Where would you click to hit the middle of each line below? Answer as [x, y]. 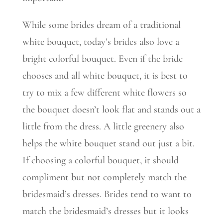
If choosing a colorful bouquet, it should [100, 160]
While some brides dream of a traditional [101, 25]
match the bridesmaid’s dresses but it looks [105, 211]
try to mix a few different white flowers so [104, 93]
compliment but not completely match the [104, 177]
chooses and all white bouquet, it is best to [105, 76]
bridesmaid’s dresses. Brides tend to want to [107, 194]
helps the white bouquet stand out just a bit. [108, 143]
